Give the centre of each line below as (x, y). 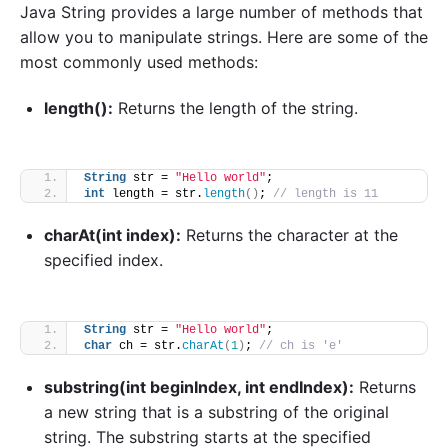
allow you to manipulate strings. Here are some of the (224, 36)
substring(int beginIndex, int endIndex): (199, 386)
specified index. (103, 259)
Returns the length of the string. (235, 107)
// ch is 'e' (301, 345)
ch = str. (147, 345)
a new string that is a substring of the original (216, 411)
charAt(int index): (112, 234)
